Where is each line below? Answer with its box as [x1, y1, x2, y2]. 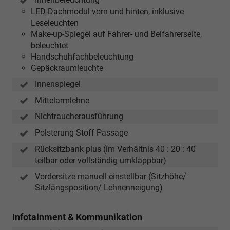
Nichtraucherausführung [35, 111, 123, 122]
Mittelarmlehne [35, 95, 89, 105]
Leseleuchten [31, 17, 79, 28]
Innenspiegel [35, 79, 81, 89]
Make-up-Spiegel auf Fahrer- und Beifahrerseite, [31, 29, 202, 39]
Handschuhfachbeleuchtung [31, 51, 133, 62]
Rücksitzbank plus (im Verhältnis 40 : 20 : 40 [35, 144, 196, 154]
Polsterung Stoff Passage [35, 128, 128, 138]
